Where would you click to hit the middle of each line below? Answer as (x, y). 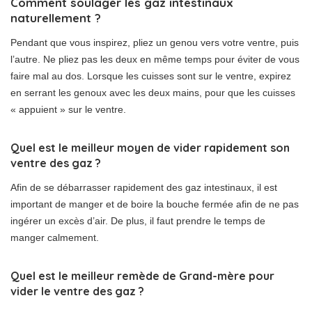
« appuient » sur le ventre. (68, 110)
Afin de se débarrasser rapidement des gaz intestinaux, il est (144, 188)
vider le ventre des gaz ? (77, 291)
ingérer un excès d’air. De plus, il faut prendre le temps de (138, 221)
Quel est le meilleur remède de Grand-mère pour (142, 276)
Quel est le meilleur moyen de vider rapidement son (150, 148)
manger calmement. (55, 238)
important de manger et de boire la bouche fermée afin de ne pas (155, 204)
